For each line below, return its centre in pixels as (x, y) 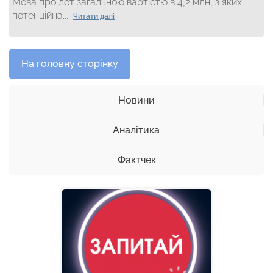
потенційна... (41, 15)
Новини (136, 100)
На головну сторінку (70, 63)
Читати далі (94, 16)
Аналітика (136, 130)
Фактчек (136, 160)
